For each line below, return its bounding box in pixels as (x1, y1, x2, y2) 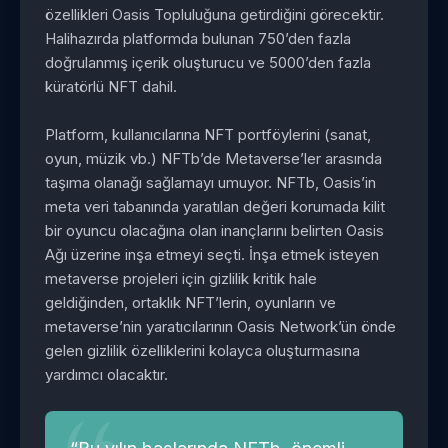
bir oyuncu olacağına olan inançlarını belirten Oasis (45, 220, 384, 240)
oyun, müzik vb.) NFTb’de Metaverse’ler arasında (45, 148, 382, 168)
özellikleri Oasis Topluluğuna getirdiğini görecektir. (45, 4, 384, 24)
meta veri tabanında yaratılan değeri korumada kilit (45, 196, 385, 216)
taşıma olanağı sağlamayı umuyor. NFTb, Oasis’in (45, 172, 376, 192)
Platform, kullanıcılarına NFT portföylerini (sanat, (45, 124, 371, 144)
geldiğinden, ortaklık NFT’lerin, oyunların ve (45, 292, 336, 312)
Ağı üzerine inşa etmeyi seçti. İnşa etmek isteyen (45, 244, 379, 264)
